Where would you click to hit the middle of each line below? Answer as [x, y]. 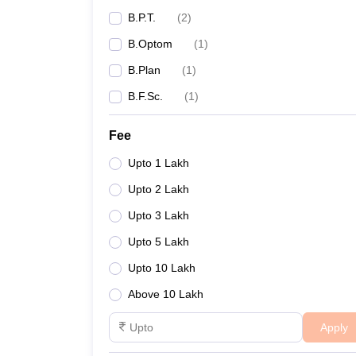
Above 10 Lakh [166, 294]
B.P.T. [142, 17]
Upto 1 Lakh [159, 163]
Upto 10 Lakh [162, 268]
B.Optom [150, 44]
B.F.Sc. [145, 96]
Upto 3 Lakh [159, 215]
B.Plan [144, 70]
